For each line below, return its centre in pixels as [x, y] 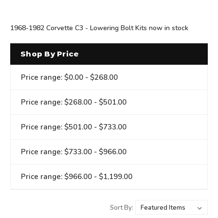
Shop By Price [50, 54]
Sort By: [122, 208]
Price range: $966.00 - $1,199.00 [77, 176]
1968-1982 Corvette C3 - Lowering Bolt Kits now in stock [99, 28]
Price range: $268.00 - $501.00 [74, 102]
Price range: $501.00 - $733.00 [74, 127]
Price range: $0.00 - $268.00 [69, 77]
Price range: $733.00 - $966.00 [74, 152]
